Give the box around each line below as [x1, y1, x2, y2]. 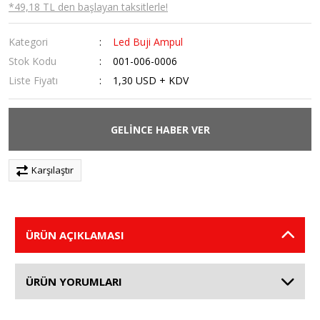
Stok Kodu [9, 54, 56, 68]
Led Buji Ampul [113, 35, 184, 49]
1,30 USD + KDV [113, 74, 189, 87]
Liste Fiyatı [9, 74, 58, 87]
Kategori [9, 35, 48, 49]
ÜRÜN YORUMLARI [26, 274, 122, 289]
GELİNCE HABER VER [110, 122, 210, 136]
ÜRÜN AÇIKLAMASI [26, 228, 124, 242]
